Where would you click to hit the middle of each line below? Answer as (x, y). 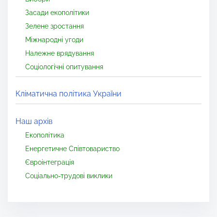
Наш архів (34, 121)
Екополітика (45, 135)
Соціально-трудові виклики (69, 175)
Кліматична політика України (69, 94)
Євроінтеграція (50, 162)
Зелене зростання (54, 26)
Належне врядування (60, 53)
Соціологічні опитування (64, 67)
